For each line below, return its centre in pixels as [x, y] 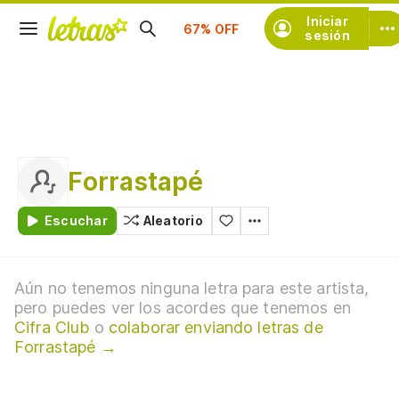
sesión [327, 35]
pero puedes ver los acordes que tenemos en [183, 308]
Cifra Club [52, 327]
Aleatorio [173, 220]
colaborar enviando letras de [216, 327]
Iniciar [327, 21]
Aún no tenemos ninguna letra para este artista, [192, 288]
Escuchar [76, 220]
